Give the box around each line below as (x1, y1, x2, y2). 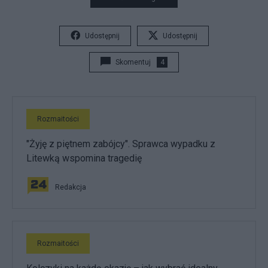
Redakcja (55, 183, 86, 192)
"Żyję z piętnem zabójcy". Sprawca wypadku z (26, 138, 215, 150)
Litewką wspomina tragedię (26, 153, 142, 165)
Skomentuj (115, 58, 151, 67)
